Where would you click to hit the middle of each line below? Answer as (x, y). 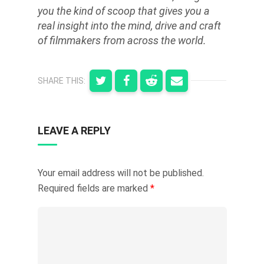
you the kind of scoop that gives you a (124, 11)
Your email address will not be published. (121, 173)
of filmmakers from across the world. (122, 40)
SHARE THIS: (62, 80)
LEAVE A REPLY (74, 130)
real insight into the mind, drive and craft (129, 25)
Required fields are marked (94, 188)
